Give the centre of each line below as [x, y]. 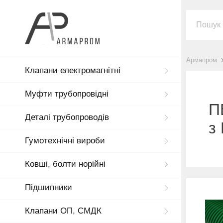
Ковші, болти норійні [65, 164]
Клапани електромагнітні [73, 71]
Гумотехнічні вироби [65, 141]
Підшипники [49, 188]
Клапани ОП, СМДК [63, 211]
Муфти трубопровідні [67, 94]
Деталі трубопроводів [67, 117]
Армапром [202, 60]
